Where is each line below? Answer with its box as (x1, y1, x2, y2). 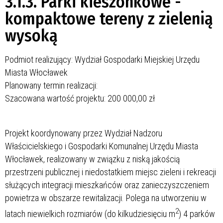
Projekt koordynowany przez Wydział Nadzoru (5, 127, 162, 138)
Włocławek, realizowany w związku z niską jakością (5, 153, 180, 164)
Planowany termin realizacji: (5, 80, 98, 91)
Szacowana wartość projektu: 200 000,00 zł (5, 93, 155, 104)
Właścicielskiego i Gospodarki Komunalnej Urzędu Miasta (5, 140, 198, 151)
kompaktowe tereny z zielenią (5, 8, 213, 29)
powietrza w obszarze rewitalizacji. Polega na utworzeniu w (5, 192, 207, 203)
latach (5, 208, 27, 219)
